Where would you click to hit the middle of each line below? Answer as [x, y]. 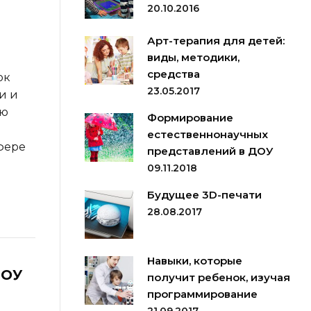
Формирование [190, 118]
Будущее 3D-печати [204, 195]
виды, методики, [193, 57]
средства [173, 74]
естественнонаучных [207, 134]
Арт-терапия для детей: [216, 41]
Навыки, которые [194, 261]
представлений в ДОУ [210, 151]
